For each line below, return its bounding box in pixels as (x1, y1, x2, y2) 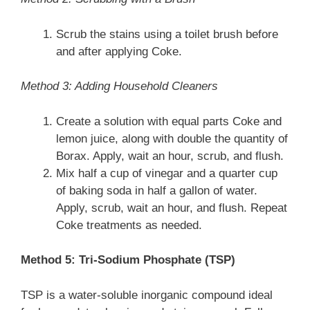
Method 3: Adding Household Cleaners (21, 80, 218, 93)
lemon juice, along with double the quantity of (56, 131, 288, 145)
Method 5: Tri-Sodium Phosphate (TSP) (21, 253, 235, 267)
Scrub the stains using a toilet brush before (56, 27, 278, 41)
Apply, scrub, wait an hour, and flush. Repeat (56, 201, 287, 215)
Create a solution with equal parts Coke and (56, 114, 282, 128)
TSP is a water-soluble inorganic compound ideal (21, 288, 273, 302)
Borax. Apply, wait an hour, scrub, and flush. (56, 149, 284, 163)
